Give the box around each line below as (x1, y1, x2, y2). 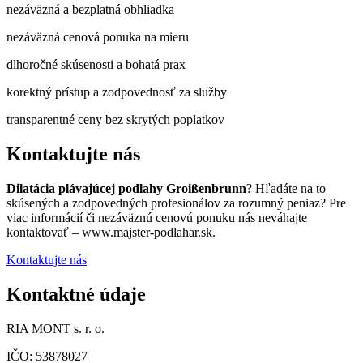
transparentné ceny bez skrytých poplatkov (6, 113, 224, 127)
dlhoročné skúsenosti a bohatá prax (6, 58, 186, 72)
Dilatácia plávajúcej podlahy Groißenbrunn (6, 181, 246, 195)
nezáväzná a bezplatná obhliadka (6, 2, 174, 17)
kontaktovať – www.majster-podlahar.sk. (6, 224, 216, 239)
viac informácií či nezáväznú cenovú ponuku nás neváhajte (6, 210, 307, 224)
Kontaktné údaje (6, 283, 146, 305)
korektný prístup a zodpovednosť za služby (6, 85, 227, 100)
